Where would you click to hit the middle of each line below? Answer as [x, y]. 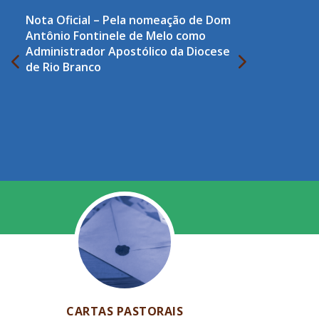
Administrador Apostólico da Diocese [128, 51]
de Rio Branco [63, 67]
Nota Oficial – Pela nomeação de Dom [128, 20]
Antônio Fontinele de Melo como [116, 35]
